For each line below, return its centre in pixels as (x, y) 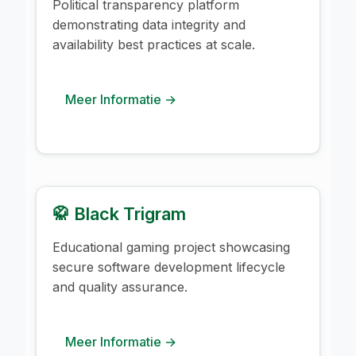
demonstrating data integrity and (149, 24)
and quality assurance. (120, 286)
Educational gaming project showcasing (171, 247)
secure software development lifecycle (169, 267)
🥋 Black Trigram (119, 213)
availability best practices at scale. (154, 44)
